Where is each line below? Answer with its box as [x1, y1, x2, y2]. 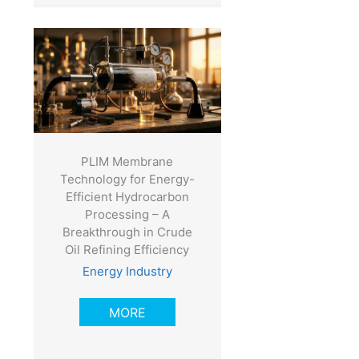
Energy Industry [82, 263, 172, 279]
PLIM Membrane [81, 153, 174, 169]
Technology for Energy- [59, 171, 195, 187]
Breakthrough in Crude [62, 224, 192, 240]
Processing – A [84, 206, 170, 222]
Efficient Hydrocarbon [65, 188, 189, 204]
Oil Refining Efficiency [65, 241, 190, 257]
